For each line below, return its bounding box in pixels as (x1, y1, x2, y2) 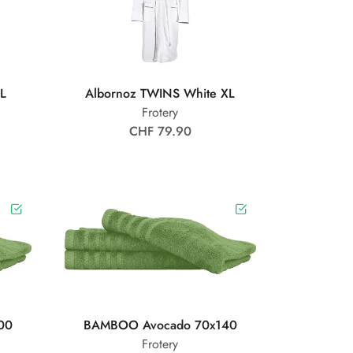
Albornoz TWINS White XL (85, 84, 236, 102)
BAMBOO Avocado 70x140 (83, 316, 237, 335)
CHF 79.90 (128, 121, 191, 140)
